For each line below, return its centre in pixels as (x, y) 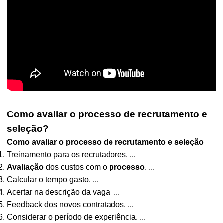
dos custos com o (77, 167)
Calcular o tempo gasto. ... (53, 179)
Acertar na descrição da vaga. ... (64, 192)
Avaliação (26, 167)
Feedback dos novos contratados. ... (71, 204)
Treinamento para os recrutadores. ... (72, 155)
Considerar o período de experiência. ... (77, 217)
